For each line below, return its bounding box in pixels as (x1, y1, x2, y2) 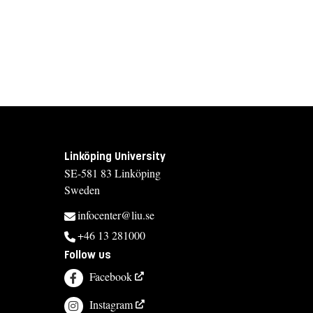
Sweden (64, 182, 100, 197)
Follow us (64, 248, 111, 262)
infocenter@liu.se (78, 207, 154, 222)
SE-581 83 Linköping (64, 165, 161, 180)
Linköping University (64, 149, 166, 163)
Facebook (89, 268, 133, 284)
